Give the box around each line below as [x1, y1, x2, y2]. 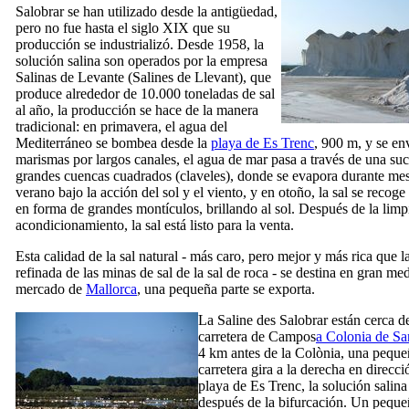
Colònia [295, 344, 341, 361]
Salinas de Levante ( [16, 68, 132, 85]
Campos [268, 328, 316, 344]
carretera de [198, 328, 268, 344]
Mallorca [86, 280, 137, 297]
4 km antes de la [198, 344, 295, 361]
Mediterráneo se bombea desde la [16, 134, 211, 151]
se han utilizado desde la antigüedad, [64, 3, 278, 19]
